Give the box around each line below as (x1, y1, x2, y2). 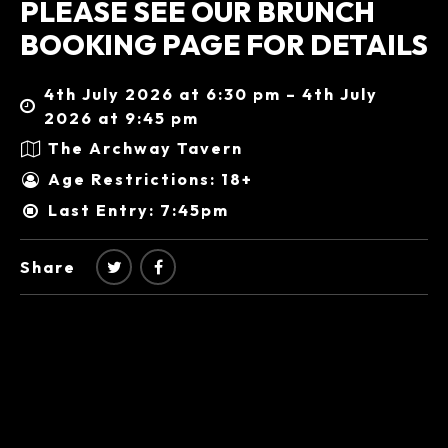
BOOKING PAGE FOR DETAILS (20, 26, 428, 62)
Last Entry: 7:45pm (48, 200, 229, 221)
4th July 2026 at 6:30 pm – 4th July (43, 83, 378, 104)
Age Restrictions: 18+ (48, 169, 253, 190)
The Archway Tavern (48, 138, 243, 159)
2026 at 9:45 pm (43, 107, 199, 128)
